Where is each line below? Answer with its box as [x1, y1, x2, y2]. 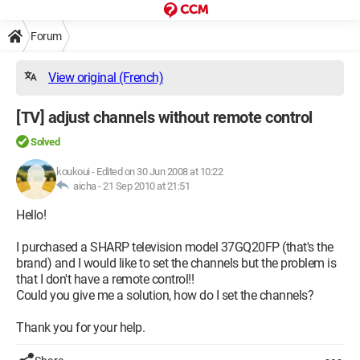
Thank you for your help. [16, 320, 145, 335]
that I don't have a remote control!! [16, 272, 194, 287]
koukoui [56, 166, 90, 178]
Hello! [16, 207, 46, 223]
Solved [31, 136, 59, 148]
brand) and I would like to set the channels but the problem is [16, 256, 336, 271]
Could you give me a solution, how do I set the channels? [16, 288, 313, 303]
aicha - [69, 180, 103, 192]
